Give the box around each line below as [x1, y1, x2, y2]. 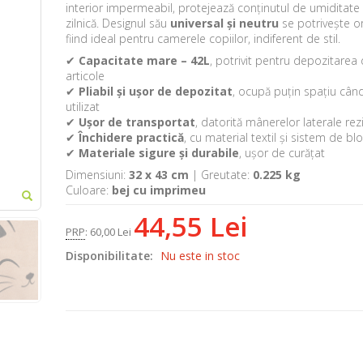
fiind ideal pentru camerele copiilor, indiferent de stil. [65, 31, 340, 47]
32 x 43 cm [128, 167, 189, 183]
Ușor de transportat [78, 114, 195, 130]
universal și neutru [169, 15, 279, 32]
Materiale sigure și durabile [78, 145, 239, 161]
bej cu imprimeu [111, 182, 206, 199]
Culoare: [65, 182, 112, 199]
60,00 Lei [89, 224, 131, 240]
